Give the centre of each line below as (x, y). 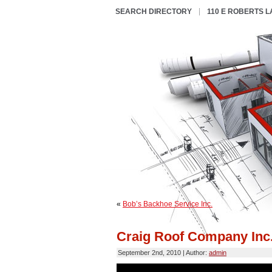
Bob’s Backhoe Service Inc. (168, 204)
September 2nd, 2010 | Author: (163, 253)
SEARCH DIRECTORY (154, 12)
